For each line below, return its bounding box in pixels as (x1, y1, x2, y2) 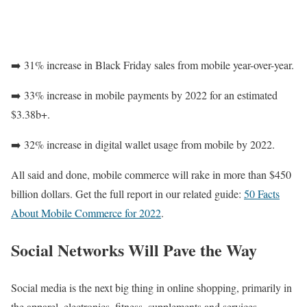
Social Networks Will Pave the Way (11, 238, 257, 262)
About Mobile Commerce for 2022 (11, 205, 161, 220)
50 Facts (244, 186, 280, 201)
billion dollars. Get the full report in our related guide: (11, 186, 244, 201)
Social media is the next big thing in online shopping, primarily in (11, 280, 292, 295)
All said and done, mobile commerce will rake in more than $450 (11, 167, 291, 182)
